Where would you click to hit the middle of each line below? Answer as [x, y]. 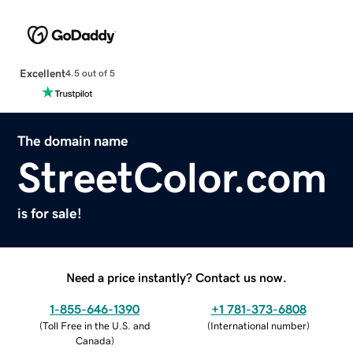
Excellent [42, 73]
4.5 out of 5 [90, 74]
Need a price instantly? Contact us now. [176, 277]
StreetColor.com [173, 177]
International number [258, 325]
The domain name [73, 141]
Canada [93, 340]
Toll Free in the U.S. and [96, 325]
